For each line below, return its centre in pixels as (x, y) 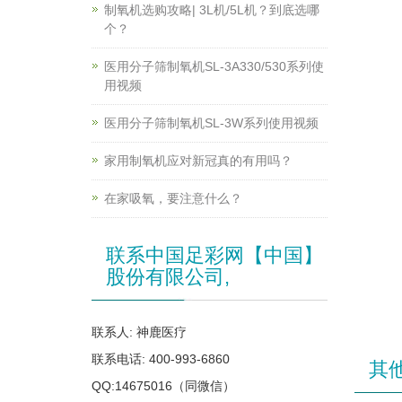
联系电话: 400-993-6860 (161, 359)
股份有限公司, (168, 277)
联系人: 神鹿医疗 (139, 332)
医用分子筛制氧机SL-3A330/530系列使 (214, 66)
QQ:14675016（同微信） (163, 386)
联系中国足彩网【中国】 (214, 255)
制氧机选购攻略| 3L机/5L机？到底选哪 (212, 10)
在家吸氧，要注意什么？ (173, 198)
